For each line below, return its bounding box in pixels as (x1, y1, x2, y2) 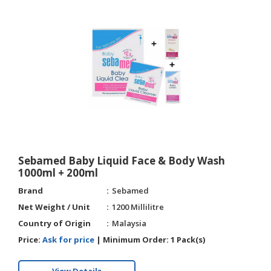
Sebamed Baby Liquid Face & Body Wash (18, 154, 225, 168)
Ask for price (42, 234, 94, 245)
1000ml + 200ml (18, 166, 98, 180)
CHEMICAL (6, 12, 52, 24)
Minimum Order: (103, 234, 169, 245)
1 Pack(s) (169, 234, 205, 245)
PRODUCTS (6, 51, 55, 63)
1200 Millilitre (112, 201, 164, 212)
